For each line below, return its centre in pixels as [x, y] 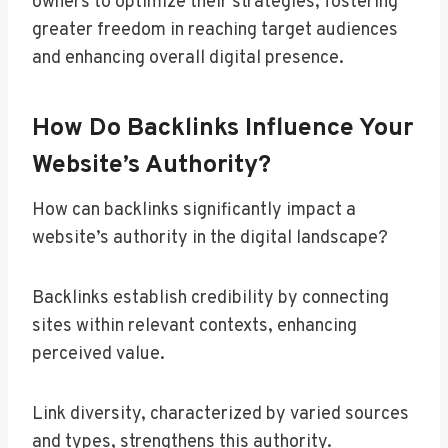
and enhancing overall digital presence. [188, 59]
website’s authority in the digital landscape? [210, 239]
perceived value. [98, 355]
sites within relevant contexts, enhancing [194, 327]
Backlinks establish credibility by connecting [210, 299]
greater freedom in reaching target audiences [215, 31]
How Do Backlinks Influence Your [222, 128]
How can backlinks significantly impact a [194, 211]
